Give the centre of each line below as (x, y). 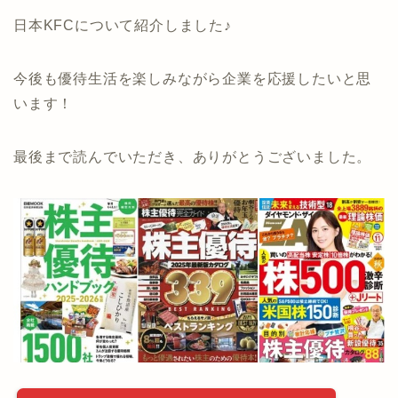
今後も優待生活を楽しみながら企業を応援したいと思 (193, 78)
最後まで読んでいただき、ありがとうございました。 (193, 156)
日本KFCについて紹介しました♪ (123, 25)
